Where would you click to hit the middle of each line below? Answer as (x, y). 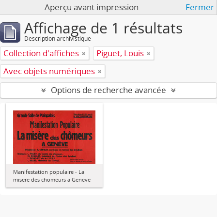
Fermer (200, 7)
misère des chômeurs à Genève (52, 179)
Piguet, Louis (120, 53)
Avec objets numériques (49, 71)
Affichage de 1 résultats (103, 28)
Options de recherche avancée (108, 90)
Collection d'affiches (41, 53)
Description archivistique (58, 39)
